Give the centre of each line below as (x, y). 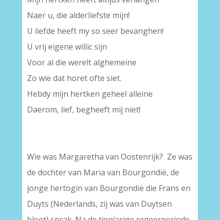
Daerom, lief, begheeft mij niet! (83, 110)
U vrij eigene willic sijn (67, 47)
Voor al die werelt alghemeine (82, 62)
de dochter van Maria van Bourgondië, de (103, 172)
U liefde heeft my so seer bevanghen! (95, 31)
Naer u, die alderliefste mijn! (78, 15)
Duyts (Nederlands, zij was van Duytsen (99, 204)
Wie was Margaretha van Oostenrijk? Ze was (110, 157)
